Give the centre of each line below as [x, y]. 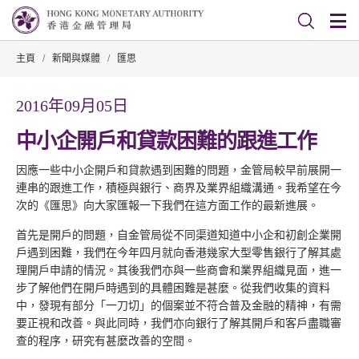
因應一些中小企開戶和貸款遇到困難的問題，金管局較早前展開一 [179, 170]
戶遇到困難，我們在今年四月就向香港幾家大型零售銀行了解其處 [179, 253]
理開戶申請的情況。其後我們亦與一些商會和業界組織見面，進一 [179, 270]
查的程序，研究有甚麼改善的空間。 [106, 341]
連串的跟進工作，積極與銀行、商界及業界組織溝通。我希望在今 [179, 188]
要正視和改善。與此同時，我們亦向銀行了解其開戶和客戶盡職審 [179, 323]
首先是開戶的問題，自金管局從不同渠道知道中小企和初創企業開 [179, 235]
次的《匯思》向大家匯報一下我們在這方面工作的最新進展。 [167, 206]
